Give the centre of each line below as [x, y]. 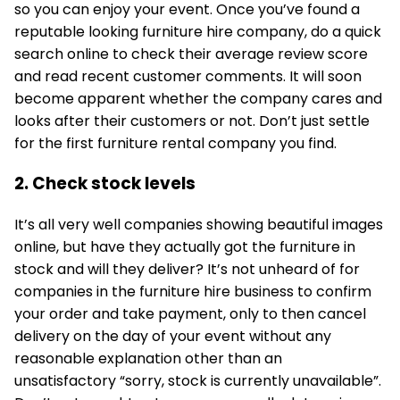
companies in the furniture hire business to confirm [193, 291]
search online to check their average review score [191, 54]
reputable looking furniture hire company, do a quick [198, 31]
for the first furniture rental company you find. [175, 143]
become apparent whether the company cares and [198, 98]
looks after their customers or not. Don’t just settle [192, 121]
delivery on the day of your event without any [173, 336]
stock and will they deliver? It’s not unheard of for [187, 269]
